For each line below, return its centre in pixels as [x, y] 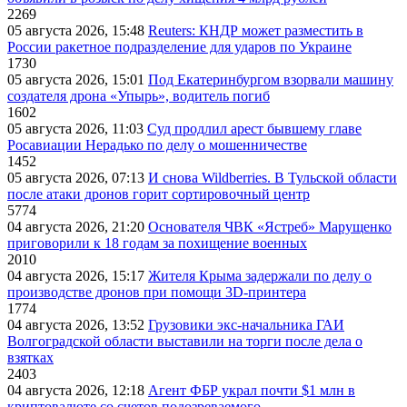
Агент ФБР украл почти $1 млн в [252, 391]
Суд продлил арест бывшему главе [254, 129]
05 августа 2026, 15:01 [78, 80]
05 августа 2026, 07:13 [78, 178]
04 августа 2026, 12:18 [78, 391]
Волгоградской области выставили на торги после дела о [185, 342]
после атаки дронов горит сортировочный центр [159, 194]
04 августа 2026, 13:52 [78, 325]
